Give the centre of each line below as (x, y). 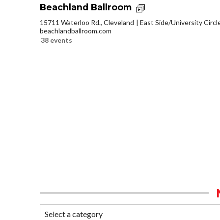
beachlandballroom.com (76, 30)
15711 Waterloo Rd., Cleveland (87, 22)
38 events (56, 40)
